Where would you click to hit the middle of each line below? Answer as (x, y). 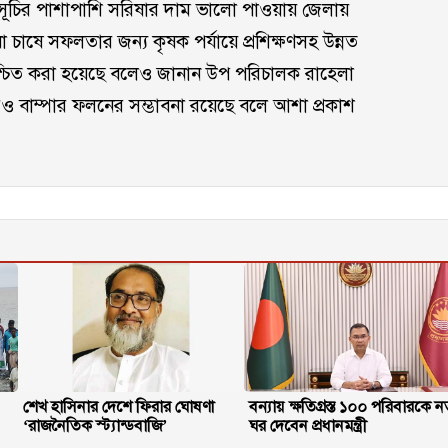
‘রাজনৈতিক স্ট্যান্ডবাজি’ (95, 425)
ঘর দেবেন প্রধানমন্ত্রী (308, 425)
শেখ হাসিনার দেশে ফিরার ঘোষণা (119, 406)
